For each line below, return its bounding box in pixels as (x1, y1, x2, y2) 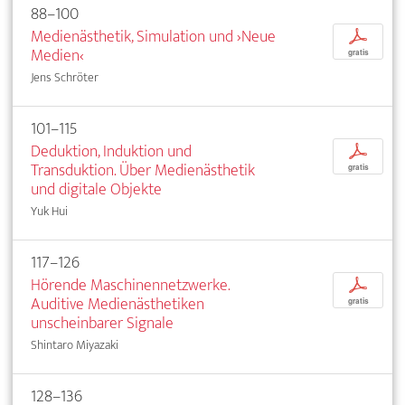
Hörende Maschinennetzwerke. (31, 271, 230, 300)
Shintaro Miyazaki (31, 334, 118, 356)
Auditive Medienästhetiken (31, 290, 204, 319)
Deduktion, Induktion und (31, 137, 192, 166)
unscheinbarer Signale (31, 309, 174, 338)
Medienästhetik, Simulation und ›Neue (31, 23, 276, 52)
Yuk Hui (31, 201, 68, 222)
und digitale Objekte (31, 175, 162, 204)
